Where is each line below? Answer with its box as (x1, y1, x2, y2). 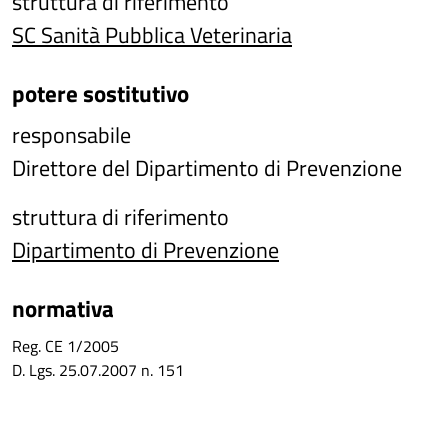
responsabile (12, 118, 131, 152)
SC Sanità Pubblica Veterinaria (12, 18, 292, 52)
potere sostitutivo (12, 75, 189, 111)
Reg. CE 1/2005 (12, 334, 123, 358)
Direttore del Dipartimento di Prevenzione (12, 151, 402, 185)
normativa (12, 290, 114, 326)
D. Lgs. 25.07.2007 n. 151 (12, 358, 184, 382)
